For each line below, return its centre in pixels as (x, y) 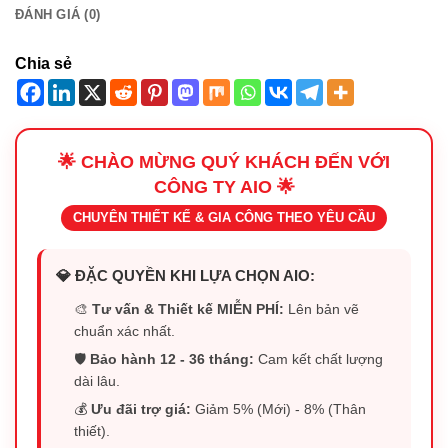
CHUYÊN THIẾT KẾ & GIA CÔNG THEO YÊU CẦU (224, 217)
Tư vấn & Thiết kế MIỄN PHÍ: (188, 308)
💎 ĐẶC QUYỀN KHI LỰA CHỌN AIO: (185, 275)
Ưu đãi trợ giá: (141, 408)
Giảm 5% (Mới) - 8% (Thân (279, 408)
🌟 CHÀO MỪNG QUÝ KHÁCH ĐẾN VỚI (224, 161)
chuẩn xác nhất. (125, 330)
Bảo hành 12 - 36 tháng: (172, 358)
